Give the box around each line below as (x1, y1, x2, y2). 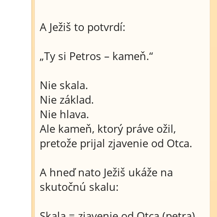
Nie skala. (40, 77, 88, 92)
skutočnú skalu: (40, 179, 119, 194)
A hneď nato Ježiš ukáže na (40, 165, 173, 179)
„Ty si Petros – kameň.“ (40, 48, 153, 63)
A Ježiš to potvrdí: (40, 19, 125, 34)
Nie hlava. (40, 107, 89, 121)
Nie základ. (40, 92, 94, 107)
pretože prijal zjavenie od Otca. (40, 136, 192, 150)
